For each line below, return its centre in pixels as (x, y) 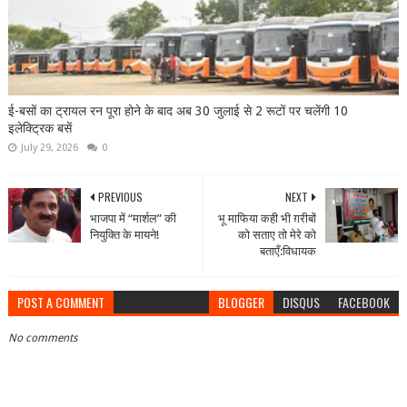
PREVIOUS (120, 197)
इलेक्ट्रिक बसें (40, 129)
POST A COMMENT (60, 303)
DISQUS (302, 303)
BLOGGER (242, 303)
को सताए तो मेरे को (278, 235)
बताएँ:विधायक (288, 252)
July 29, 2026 (49, 148)
